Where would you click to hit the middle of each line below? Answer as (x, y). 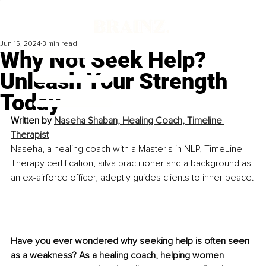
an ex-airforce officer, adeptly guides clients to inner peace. (132, 178)
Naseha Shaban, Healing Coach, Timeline (139, 121)
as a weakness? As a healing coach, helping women (118, 256)
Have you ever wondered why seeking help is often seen (131, 241)
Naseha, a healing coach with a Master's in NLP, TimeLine (128, 149)
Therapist (30, 135)
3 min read (60, 44)
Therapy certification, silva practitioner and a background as (132, 164)
